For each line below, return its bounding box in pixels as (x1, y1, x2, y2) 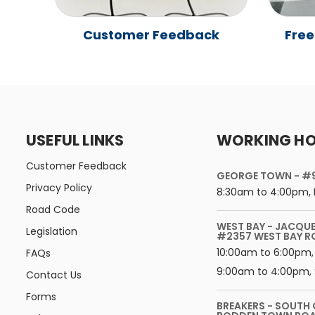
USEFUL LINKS (26, 129, 124, 150)
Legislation (30, 224, 77, 238)
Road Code (32, 202, 80, 217)
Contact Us (34, 267, 82, 282)
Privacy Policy (32, 180, 92, 195)
